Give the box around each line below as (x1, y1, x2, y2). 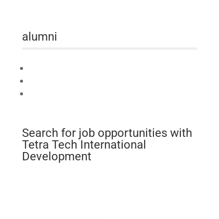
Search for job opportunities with (22, 123, 192, 143)
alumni (22, 27, 57, 46)
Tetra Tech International (22, 135, 146, 154)
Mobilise (28, 75, 54, 87)
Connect (28, 63, 54, 74)
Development (22, 147, 91, 166)
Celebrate (28, 88, 58, 100)
